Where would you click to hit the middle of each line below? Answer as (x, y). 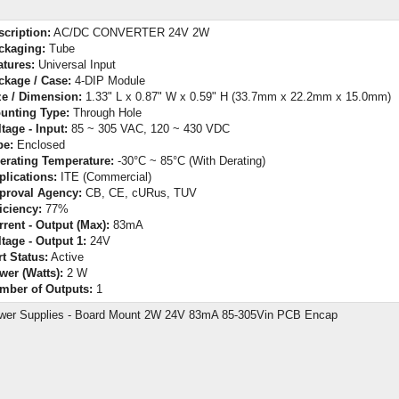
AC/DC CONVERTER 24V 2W (130, 32)
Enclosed (39, 144)
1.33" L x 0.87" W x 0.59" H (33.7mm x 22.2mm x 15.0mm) (236, 96)
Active (66, 256)
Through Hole (106, 112)
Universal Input (75, 64)
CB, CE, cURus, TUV (139, 192)
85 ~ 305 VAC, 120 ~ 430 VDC (149, 128)
